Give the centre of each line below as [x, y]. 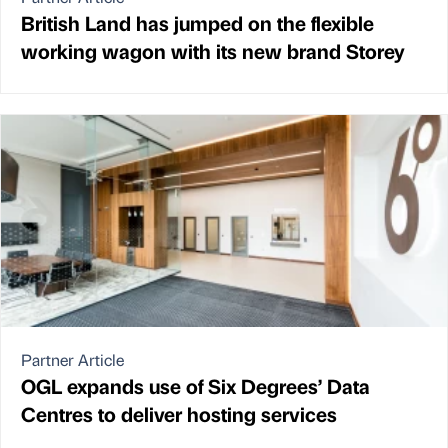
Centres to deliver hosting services [179, 414]
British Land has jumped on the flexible [197, 22]
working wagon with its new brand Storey [213, 50]
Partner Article [72, 360]
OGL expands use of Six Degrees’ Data [195, 386]
